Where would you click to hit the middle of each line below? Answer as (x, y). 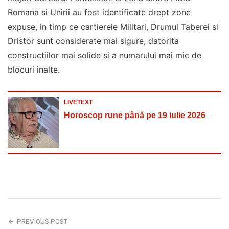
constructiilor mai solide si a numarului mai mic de (105, 55)
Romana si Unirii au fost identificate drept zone (99, 12)
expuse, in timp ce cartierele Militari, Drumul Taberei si (113, 27)
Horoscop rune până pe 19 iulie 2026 (135, 115)
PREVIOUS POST (42, 221)
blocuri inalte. (34, 70)
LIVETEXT (78, 102)
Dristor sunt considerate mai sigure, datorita (93, 41)
